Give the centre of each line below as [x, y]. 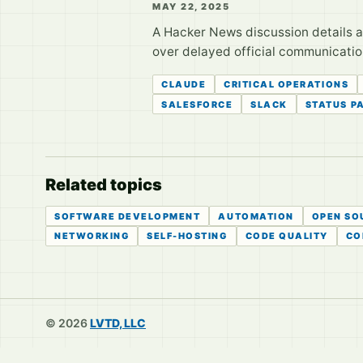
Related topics [104, 185]
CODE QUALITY [286, 236]
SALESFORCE [197, 104]
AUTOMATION [256, 216]
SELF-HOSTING [187, 236]
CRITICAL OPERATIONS [286, 84]
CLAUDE [184, 84]
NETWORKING [92, 236]
